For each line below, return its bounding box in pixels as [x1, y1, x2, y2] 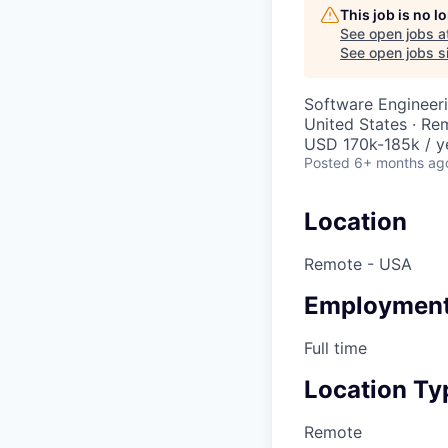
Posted [304, 154, 350, 171]
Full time [304, 337, 367, 358]
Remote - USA [304, 253, 412, 274]
